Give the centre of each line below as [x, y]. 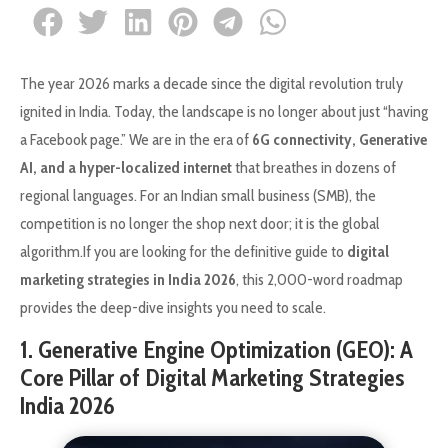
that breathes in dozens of [314, 167]
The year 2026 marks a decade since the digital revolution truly [211, 83]
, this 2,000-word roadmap [319, 279]
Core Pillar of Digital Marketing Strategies [212, 378]
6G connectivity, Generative [339, 139]
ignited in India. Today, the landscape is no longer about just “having [224, 111]
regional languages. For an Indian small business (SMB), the [198, 195]
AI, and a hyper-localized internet [126, 167]
